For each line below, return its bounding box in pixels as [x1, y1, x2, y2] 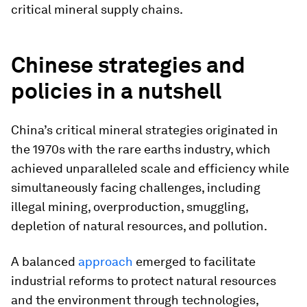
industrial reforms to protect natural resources [11, 273, 276, 288]
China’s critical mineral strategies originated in [11, 123, 278, 137]
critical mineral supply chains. [11, 2, 183, 16]
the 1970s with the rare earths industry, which [11, 142, 271, 156]
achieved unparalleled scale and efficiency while [11, 161, 289, 175]
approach [78, 254, 133, 269]
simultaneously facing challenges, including [11, 180, 260, 195]
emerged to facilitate [133, 254, 256, 269]
